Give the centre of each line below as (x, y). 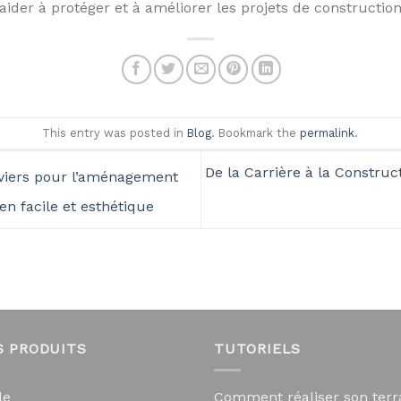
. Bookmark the (256, 132)
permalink (328, 132)
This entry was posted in (115, 132)
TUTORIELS (258, 348)
